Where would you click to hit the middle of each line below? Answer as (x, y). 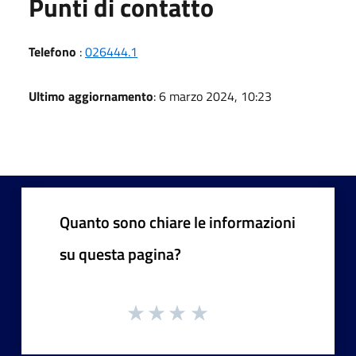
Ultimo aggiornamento (91, 96)
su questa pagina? (120, 253)
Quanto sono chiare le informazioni (178, 222)
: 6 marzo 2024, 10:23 (213, 96)
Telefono (52, 51)
